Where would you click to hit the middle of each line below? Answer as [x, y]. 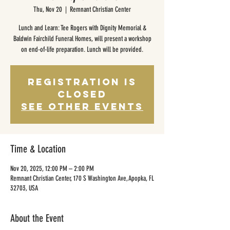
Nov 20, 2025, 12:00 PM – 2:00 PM [52, 169]
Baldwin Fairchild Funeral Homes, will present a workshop [82, 39]
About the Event [37, 218]
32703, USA [24, 188]
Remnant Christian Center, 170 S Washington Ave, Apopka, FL [82, 178]
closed [82, 94]
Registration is [82, 82]
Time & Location [38, 149]
